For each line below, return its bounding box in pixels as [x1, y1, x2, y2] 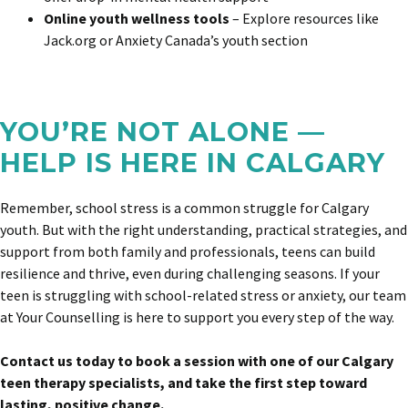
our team [349, 286, 406, 304]
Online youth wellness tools [44, 9, 229, 27]
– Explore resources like [229, 9, 379, 27]
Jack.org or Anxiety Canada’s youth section [44, 31, 308, 49]
